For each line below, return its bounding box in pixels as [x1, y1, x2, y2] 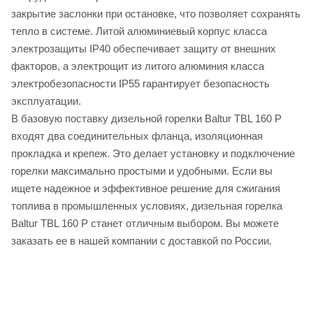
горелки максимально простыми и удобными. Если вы [11, 164, 272, 177]
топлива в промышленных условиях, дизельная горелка [11, 199, 282, 212]
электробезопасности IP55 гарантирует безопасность [11, 77, 270, 89]
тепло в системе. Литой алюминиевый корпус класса [11, 24, 267, 37]
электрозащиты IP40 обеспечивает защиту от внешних [11, 42, 276, 54]
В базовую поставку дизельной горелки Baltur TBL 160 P [11, 112, 282, 124]
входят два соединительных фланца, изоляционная [11, 129, 263, 142]
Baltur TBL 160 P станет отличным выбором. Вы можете [11, 217, 279, 229]
